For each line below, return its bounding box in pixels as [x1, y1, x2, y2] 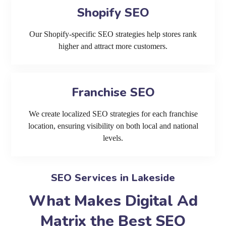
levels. [103, 134, 123, 143]
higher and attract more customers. [59, 42, 167, 51]
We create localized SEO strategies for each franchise [28, 109, 198, 119]
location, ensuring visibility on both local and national [28, 122, 198, 131]
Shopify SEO [77, 5, 149, 21]
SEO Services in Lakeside [51, 171, 175, 185]
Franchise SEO [71, 84, 155, 101]
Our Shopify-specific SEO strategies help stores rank [29, 30, 197, 39]
